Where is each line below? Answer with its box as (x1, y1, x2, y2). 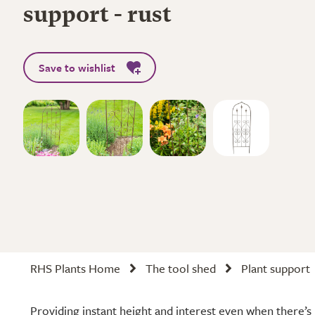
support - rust (23, 5, 172, 27)
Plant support (241, 259, 310, 277)
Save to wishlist (39, 60, 115, 75)
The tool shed (146, 259, 216, 277)
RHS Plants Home (30, 259, 120, 277)
